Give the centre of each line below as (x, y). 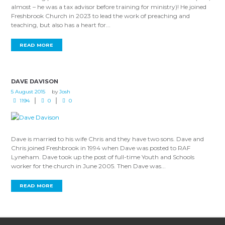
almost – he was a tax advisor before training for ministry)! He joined (109, 7)
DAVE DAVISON (35, 82)
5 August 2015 (28, 91)
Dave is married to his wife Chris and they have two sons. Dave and (108, 139)
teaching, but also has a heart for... (61, 25)
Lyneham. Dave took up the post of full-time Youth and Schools (103, 157)
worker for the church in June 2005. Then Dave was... (89, 166)
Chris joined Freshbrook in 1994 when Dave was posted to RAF (101, 148)
